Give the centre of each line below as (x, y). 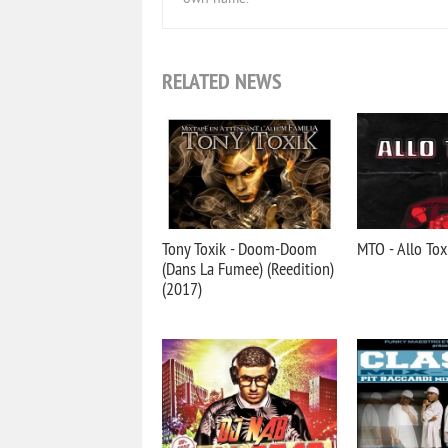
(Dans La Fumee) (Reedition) (248, 268)
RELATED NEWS (222, 81)
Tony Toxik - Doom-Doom (239, 248)
